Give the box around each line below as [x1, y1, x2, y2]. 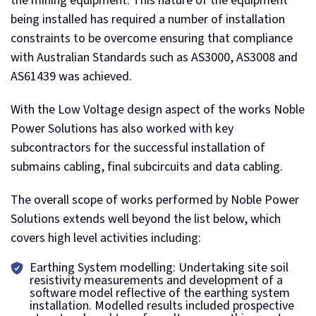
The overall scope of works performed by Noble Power [11, 191, 299, 209]
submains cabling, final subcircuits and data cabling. [11, 158, 283, 176]
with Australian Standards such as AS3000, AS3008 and [11, 49, 298, 66]
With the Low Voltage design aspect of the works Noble [11, 101, 305, 119]
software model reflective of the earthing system [30, 284, 290, 302]
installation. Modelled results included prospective [30, 297, 294, 315]
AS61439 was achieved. [11, 68, 132, 85]
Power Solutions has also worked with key [11, 120, 233, 138]
